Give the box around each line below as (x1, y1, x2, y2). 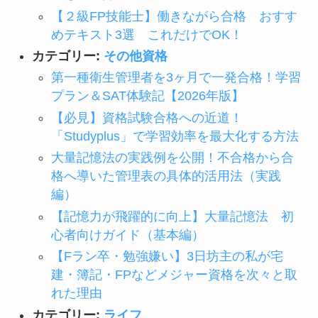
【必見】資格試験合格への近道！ (50, 110, 243, 125)
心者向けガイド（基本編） (50, 227, 204, 242)
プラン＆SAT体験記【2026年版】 (50, 89, 244, 104)
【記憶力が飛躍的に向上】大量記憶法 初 (50, 209, 294, 224)
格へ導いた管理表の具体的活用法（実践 (50, 169, 281, 184)
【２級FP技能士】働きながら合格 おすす (50, 9, 297, 23)
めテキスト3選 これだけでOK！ (50, 27, 243, 42)
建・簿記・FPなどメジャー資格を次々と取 (50, 268, 297, 283)
